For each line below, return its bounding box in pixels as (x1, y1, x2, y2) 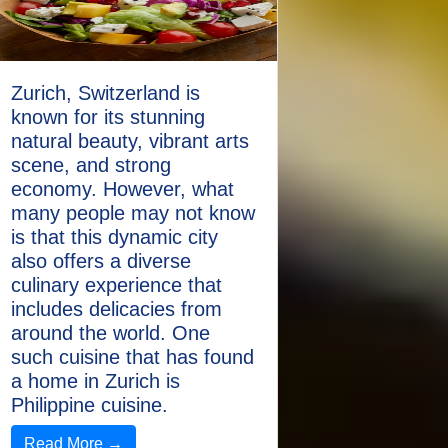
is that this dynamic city (11, 226, 218, 248)
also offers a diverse (11, 250, 191, 272)
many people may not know (11, 202, 255, 224)
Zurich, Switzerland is (11, 82, 200, 104)
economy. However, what (11, 178, 234, 200)
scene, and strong (11, 154, 171, 176)
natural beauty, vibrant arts (11, 130, 249, 152)
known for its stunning (11, 106, 205, 128)
